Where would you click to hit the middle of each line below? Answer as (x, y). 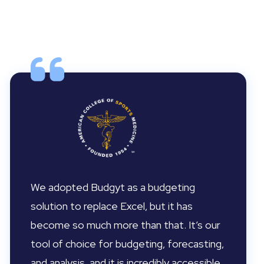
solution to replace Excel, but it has (111, 206)
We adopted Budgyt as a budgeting (113, 187)
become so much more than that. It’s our (125, 225)
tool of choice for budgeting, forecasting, (127, 244)
